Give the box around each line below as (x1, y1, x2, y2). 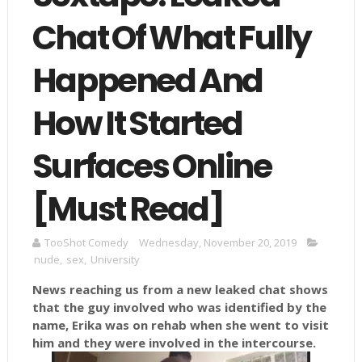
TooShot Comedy (44, 235, 128, 250)
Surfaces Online (32, 143, 271, 190)
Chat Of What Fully (32, 15, 311, 61)
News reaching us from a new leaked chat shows (32, 281, 328, 298)
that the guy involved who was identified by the (32, 299, 326, 316)
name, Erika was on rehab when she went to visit (32, 317, 329, 334)
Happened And (32, 57, 263, 104)
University (90, 252, 140, 267)
